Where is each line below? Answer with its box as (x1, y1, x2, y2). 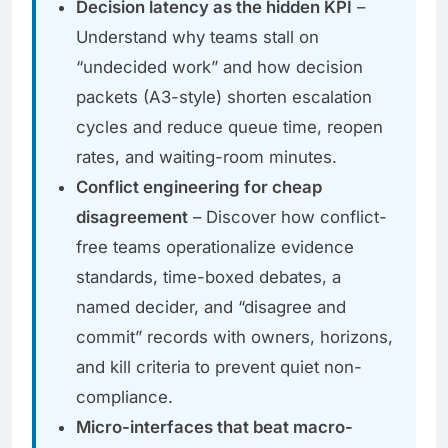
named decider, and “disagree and (76, 297, 346, 318)
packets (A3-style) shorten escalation (76, 87, 372, 108)
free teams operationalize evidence (76, 237, 354, 258)
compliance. (76, 387, 173, 408)
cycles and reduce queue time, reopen (76, 117, 383, 138)
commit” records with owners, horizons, (76, 327, 393, 348)
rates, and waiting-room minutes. (76, 147, 337, 168)
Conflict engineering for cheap (76, 177, 322, 198)
